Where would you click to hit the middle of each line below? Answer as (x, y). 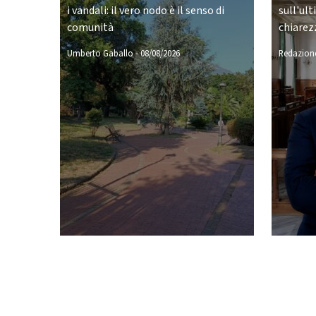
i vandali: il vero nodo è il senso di (145, 11)
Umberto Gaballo (100, 54)
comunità (90, 28)
